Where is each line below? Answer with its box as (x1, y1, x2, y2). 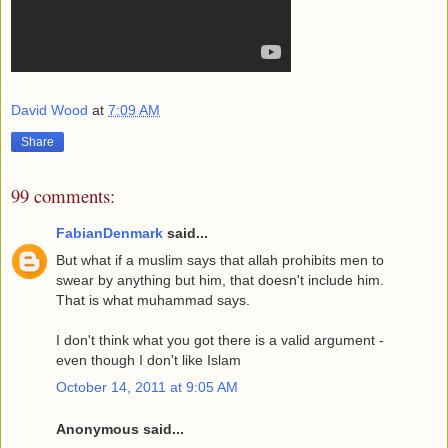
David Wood (11, 101, 88, 118)
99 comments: (11, 183, 115, 209)
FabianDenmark (56, 224, 163, 241)
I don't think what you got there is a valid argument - (56, 331, 384, 348)
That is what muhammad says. (56, 291, 250, 308)
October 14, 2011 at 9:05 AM (56, 379, 238, 396)
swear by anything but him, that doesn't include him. (56, 271, 384, 288)
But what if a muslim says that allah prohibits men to (56, 251, 384, 268)
